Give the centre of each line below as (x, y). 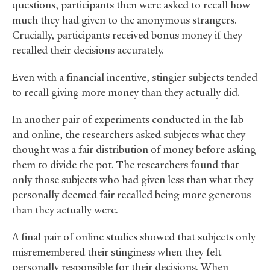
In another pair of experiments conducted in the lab (128, 120)
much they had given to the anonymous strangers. (124, 20)
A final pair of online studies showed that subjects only (134, 237)
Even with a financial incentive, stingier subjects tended (135, 77)
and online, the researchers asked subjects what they (129, 135)
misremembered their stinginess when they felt (117, 252)
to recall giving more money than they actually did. (126, 93)
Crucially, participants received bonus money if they (127, 35)
